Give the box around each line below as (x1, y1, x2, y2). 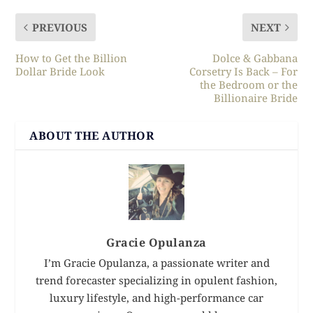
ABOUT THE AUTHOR (29, 127, 154, 143)
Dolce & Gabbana (212, 50, 298, 65)
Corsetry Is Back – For (189, 64, 298, 78)
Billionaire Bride (213, 90, 298, 105)
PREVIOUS (32, 20, 88, 34)
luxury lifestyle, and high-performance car (50, 290, 263, 305)
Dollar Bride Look (15, 64, 105, 78)
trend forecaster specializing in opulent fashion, (36, 272, 277, 287)
